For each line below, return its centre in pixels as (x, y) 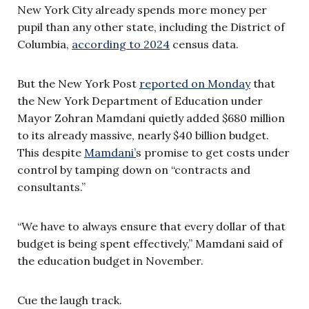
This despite (51, 152)
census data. (204, 44)
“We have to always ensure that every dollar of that (151, 226)
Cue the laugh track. (70, 300)
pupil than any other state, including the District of (151, 27)
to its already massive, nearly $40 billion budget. (143, 135)
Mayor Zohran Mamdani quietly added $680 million (151, 118)
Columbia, (44, 44)
